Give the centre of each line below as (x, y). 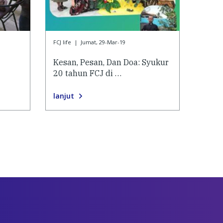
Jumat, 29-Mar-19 (103, 42)
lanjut (64, 96)
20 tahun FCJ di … (87, 73)
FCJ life (62, 42)
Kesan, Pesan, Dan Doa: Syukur (111, 62)
